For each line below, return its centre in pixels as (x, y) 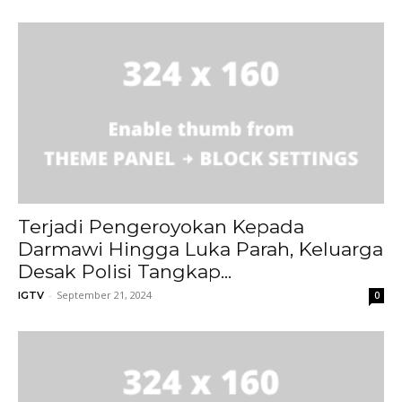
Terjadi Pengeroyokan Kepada (161, 226)
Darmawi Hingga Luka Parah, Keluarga (201, 249)
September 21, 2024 (104, 294)
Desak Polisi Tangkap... (125, 271)
